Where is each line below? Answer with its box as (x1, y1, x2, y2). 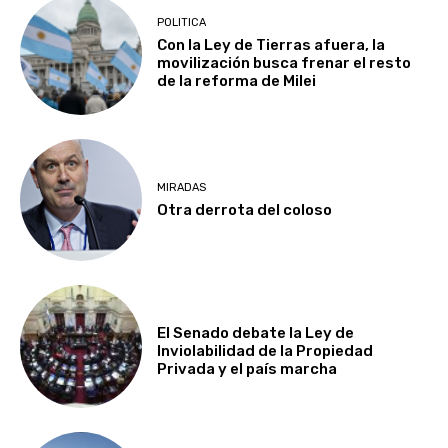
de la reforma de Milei (157, 72, 317, 91)
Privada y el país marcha (157, 359, 338, 378)
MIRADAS (157, 180, 207, 194)
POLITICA (157, 16, 207, 30)
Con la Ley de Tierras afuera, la (157, 36, 386, 55)
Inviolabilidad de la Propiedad (157, 341, 374, 360)
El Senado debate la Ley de (157, 323, 355, 342)
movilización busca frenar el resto (157, 54, 412, 73)
